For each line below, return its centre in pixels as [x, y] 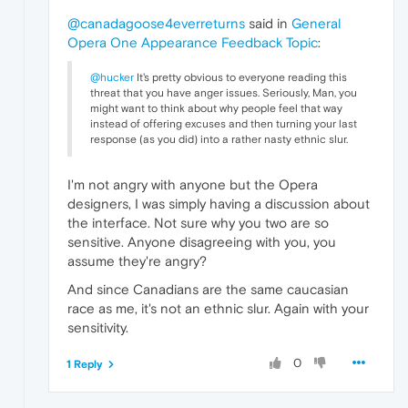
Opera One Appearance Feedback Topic [193, 42]
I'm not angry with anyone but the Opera [193, 184]
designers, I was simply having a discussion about [219, 203]
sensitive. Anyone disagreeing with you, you [202, 241]
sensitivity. [98, 327]
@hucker [112, 77]
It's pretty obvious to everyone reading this [240, 77]
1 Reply [85, 364]
